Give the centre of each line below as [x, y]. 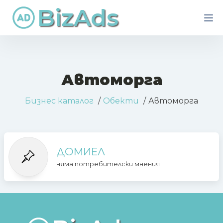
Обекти [121, 101]
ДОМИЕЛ [80, 151]
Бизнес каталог [59, 101]
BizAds [78, 17]
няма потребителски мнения [108, 164]
